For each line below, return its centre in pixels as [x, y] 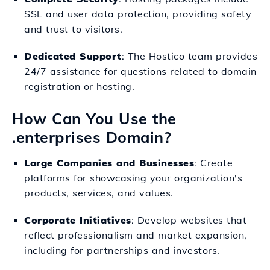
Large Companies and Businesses [109, 163]
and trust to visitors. [73, 29]
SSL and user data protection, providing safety [138, 14]
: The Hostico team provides [189, 56]
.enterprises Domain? [92, 137]
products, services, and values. [99, 193]
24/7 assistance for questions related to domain [140, 71]
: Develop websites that [189, 220]
